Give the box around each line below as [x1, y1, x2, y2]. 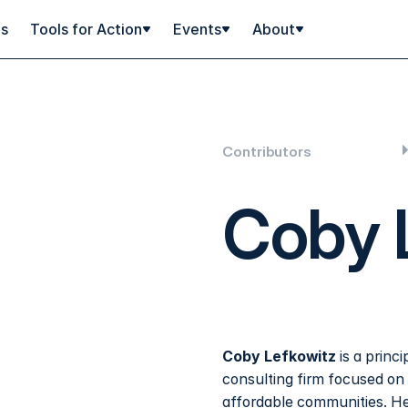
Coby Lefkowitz [222, 348, 336, 366]
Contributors [222, 143, 311, 161]
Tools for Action [29, 20, 142, 38]
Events [172, 20, 221, 38]
